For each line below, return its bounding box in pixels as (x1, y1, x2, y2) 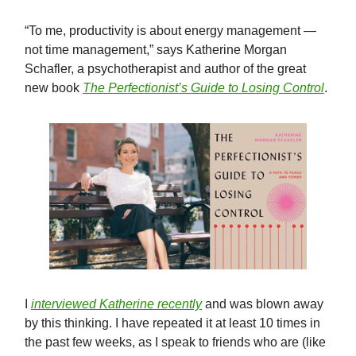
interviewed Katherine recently (31, 297, 202, 311)
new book (25, 81, 83, 95)
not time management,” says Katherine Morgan (25, 43, 287, 57)
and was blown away (202, 297, 323, 311)
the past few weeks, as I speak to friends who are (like (25, 335, 326, 350)
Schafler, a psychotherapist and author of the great (25, 62, 306, 76)
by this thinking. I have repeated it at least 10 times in (25, 316, 320, 331)
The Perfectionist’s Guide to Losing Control (83, 81, 324, 95)
